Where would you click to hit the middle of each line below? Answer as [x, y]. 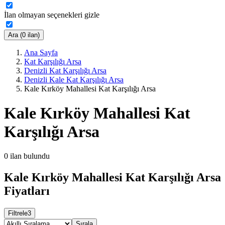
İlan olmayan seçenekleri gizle [52, 15]
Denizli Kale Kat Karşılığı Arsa [74, 79]
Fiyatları [27, 191]
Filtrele [18, 213]
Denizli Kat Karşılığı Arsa [65, 70]
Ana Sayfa [41, 52]
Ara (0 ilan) [24, 35]
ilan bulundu [30, 156]
